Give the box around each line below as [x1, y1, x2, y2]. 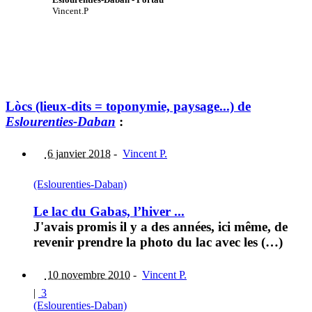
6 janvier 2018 [45, 148, 111, 160]
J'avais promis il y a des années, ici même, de [33, 219, 288, 235]
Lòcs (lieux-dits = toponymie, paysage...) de [6, 98, 251, 114]
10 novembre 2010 [45, 268, 130, 281]
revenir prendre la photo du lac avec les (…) [33, 235, 283, 250]
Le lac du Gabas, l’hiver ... [33, 204, 185, 219]
